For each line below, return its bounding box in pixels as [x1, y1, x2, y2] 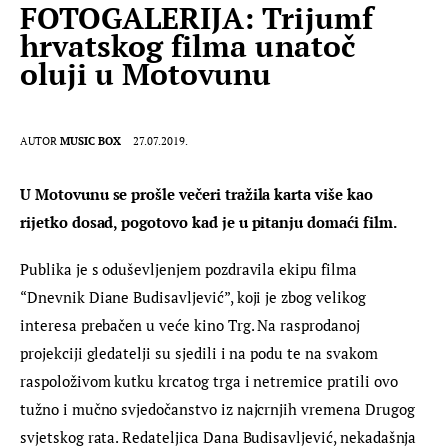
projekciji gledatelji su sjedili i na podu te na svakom [20, 343, 382, 364]
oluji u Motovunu [20, 54, 272, 95]
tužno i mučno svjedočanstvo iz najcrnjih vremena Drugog [20, 399, 419, 420]
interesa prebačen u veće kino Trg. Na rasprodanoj [20, 315, 364, 336]
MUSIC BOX [60, 133, 122, 148]
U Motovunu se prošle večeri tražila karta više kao [20, 183, 377, 204]
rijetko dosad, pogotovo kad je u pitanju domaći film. [20, 211, 397, 232]
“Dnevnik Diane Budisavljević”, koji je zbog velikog [20, 287, 370, 308]
